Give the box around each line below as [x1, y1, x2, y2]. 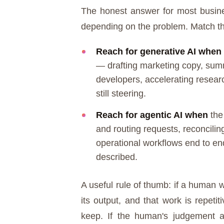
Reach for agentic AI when [95, 110, 208, 120]
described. [95, 152, 137, 162]
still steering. [95, 88, 146, 99]
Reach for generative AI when [95, 46, 221, 57]
